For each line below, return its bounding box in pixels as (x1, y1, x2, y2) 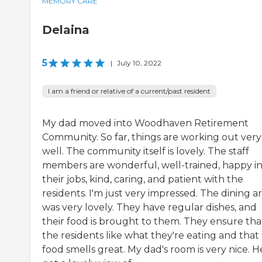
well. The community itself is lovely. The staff (42, 146, 249, 157)
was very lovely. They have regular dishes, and (42, 202, 257, 213)
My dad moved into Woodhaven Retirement (42, 118, 249, 129)
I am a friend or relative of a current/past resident (48, 87, 211, 96)
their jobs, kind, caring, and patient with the (42, 174, 243, 185)
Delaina (42, 23, 89, 37)
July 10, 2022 (117, 58, 161, 68)
